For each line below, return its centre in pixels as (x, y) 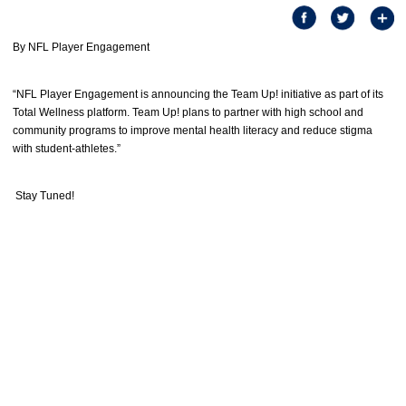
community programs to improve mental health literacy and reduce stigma (193, 130)
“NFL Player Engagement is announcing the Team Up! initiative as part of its (198, 94)
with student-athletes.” (67, 148)
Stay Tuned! (43, 195)
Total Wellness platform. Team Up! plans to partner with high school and (188, 112)
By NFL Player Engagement (81, 47)
